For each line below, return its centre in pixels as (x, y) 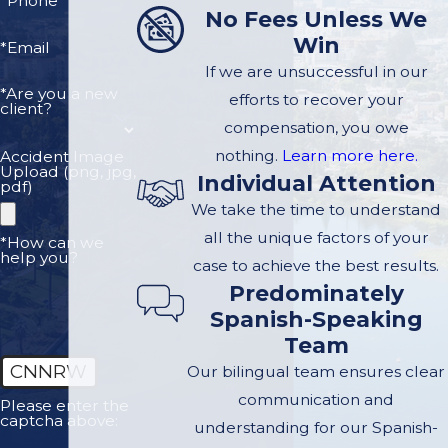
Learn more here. (349, 156)
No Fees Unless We (316, 19)
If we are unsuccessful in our (316, 72)
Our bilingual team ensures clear (316, 372)
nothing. (248, 156)
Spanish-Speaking (316, 319)
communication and (316, 400)
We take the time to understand (316, 210)
